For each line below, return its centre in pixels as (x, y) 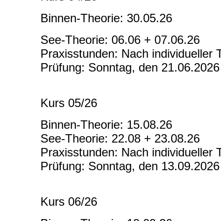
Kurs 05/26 (69, 103)
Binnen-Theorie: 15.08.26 (106, 125)
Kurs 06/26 (69, 202)
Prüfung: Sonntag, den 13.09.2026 (130, 166)
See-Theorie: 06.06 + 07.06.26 (120, 40)
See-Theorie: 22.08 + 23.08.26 (120, 139)
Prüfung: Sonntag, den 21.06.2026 (130, 68)
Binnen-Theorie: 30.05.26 (106, 18)
